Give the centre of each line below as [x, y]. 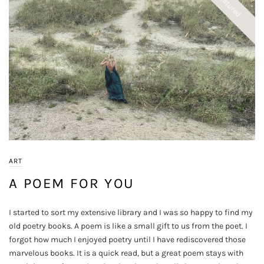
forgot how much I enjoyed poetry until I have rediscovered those [127, 240]
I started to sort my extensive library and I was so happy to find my [131, 213]
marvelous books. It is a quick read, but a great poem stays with [126, 253]
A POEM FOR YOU [72, 184]
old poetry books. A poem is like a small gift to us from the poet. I [128, 226]
